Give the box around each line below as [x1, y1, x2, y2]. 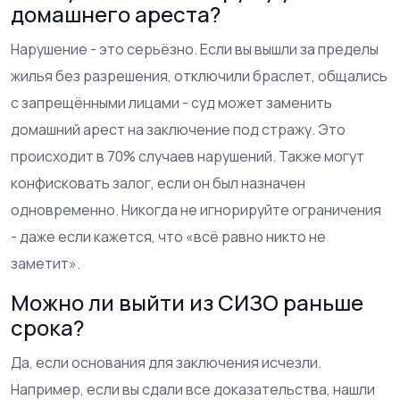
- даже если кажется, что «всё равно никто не [11, 226, 326, 246]
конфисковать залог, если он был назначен [11, 172, 305, 193]
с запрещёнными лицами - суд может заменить [11, 92, 332, 112]
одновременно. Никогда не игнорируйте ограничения [11, 199, 381, 220]
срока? [11, 312, 84, 342]
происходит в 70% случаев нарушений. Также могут [11, 146, 364, 166]
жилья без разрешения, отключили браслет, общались [11, 65, 387, 86]
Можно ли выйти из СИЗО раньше [11, 287, 363, 317]
